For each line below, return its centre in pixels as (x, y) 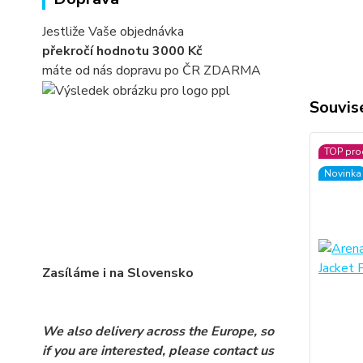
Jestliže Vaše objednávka (113, 32)
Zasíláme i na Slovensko (118, 273)
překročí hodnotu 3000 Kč (122, 51)
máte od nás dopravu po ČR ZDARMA (152, 70)
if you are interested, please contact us (158, 351)
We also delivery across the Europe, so (158, 332)
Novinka (342, 173)
